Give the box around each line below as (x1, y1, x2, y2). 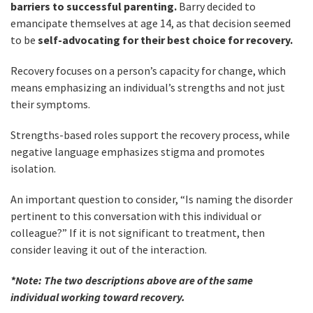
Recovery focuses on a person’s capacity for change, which (10, 63, 286, 78)
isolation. (10, 161, 56, 175)
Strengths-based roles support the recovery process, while (10, 127, 290, 142)
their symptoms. (10, 96, 90, 111)
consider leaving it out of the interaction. (10, 242, 207, 256)
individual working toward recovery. (10, 289, 185, 304)
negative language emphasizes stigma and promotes (10, 144, 265, 159)
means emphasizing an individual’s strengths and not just (10, 80, 285, 94)
